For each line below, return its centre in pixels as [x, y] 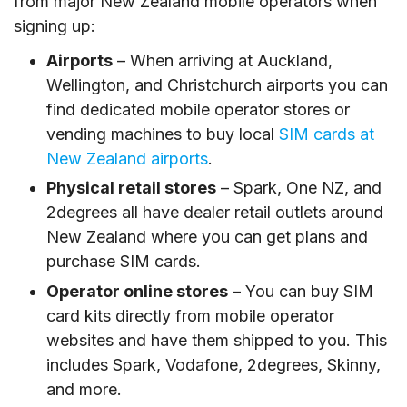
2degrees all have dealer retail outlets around [215, 213]
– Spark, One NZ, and [299, 188]
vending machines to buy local [163, 134]
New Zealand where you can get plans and [207, 237]
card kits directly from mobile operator [190, 315]
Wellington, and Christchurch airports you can [217, 85]
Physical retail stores [131, 188]
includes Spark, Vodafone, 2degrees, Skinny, [213, 364]
